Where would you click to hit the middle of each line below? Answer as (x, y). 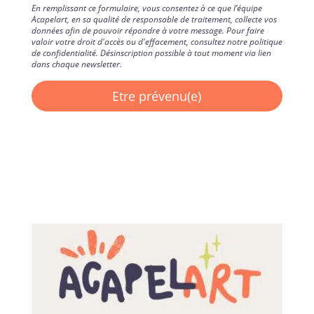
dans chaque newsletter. (76, 64)
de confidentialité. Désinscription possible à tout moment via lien (151, 53)
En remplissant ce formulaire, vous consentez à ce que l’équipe (146, 8)
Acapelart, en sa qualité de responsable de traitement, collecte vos (154, 19)
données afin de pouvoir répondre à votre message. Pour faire (148, 30)
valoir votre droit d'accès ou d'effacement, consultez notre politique (157, 41)
